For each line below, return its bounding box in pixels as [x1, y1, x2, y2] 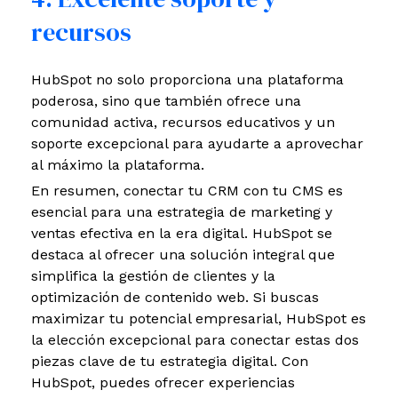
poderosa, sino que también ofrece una [31, 92, 301, 109]
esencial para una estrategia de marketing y [31, 203, 332, 220]
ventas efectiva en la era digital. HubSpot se [31, 224, 332, 242]
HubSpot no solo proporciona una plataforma [31, 70, 344, 88]
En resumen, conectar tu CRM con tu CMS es [31, 181, 343, 199]
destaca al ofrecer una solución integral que [31, 245, 335, 263]
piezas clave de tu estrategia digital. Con [31, 352, 308, 370]
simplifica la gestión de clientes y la [31, 267, 275, 284]
